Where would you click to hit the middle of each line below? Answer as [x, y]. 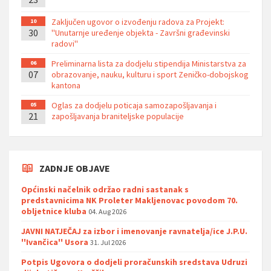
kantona [66, 85]
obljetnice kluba [54, 211]
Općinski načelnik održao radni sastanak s [105, 189]
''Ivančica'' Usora [55, 242]
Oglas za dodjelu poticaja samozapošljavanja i [134, 105]
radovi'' [65, 43]
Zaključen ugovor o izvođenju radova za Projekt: [138, 21]
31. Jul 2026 [108, 242]
